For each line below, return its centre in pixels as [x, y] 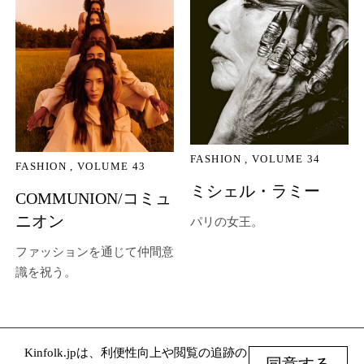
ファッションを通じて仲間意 [94, 252]
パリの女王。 [227, 222]
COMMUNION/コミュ [93, 199]
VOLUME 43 [111, 167]
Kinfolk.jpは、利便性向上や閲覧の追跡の [136, 353]
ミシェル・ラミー [255, 191]
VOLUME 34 [286, 159]
